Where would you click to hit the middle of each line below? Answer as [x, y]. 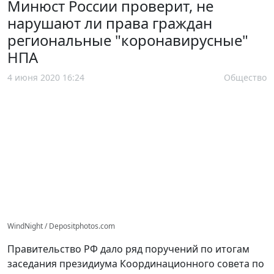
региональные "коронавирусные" [128, 40]
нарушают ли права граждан [110, 23]
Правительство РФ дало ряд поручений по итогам [128, 249]
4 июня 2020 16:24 [46, 77]
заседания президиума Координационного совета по [136, 263]
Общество [245, 77]
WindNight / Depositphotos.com [61, 226]
